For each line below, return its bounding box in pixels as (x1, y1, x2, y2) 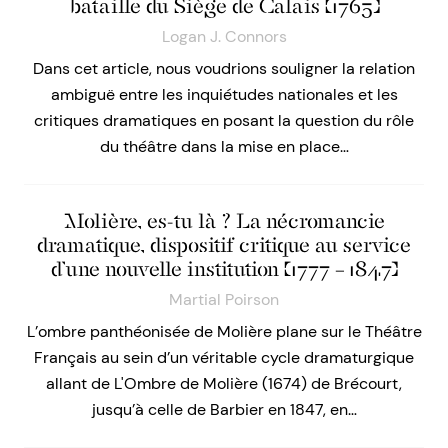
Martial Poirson (169, 289, 279, 311)
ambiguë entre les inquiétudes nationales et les (50, 84, 398, 106)
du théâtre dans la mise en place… (99, 136, 349, 158)
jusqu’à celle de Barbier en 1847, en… (91, 399, 357, 421)
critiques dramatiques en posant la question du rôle (34, 110, 414, 132)
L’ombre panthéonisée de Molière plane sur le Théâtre (26, 321, 422, 343)
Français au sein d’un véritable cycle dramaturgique (34, 347, 414, 369)
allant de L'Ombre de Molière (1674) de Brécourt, (46, 373, 402, 395)
